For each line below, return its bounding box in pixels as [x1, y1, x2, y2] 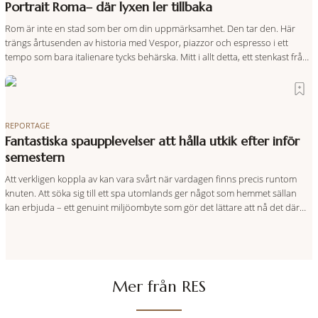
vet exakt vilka [4, 229, 60, 242]
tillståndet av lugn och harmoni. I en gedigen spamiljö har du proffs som [4, 214, 301, 228]
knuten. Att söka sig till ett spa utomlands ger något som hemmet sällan [4, 186, 297, 199]
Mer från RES [111, 276, 206, 296]
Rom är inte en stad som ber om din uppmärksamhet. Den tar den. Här [4, 21, 295, 35]
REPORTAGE [4, 119, 50, 131]
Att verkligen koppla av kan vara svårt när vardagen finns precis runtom [4, 172, 297, 185]
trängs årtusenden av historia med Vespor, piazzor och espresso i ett [4, 35, 288, 49]
